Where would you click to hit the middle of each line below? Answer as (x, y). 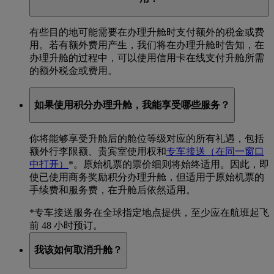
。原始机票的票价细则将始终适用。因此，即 (171, 165)
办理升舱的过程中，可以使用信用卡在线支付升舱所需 (147, 58)
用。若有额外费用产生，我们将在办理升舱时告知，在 (147, 45)
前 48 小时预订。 (66, 226)
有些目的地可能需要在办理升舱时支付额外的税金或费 (147, 32)
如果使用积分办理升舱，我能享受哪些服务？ (132, 105)
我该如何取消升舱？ (78, 250)
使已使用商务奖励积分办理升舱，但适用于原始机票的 (147, 177)
